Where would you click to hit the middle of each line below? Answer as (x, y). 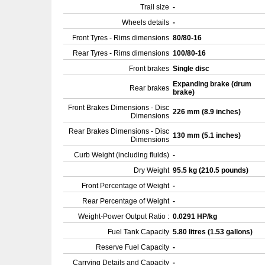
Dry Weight (151, 170)
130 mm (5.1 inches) (208, 135)
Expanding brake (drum (212, 84)
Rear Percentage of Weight (126, 201)
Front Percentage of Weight (125, 186)
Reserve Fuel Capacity (132, 247)
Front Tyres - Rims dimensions (121, 38)
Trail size (155, 7)
